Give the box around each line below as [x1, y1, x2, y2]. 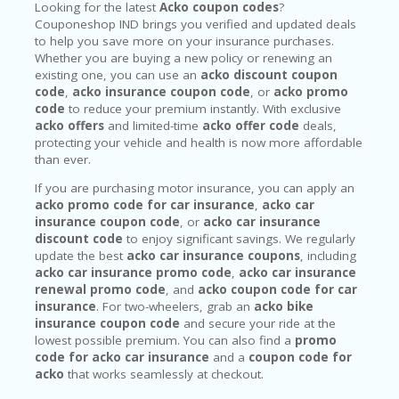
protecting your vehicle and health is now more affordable [35, 134, 362, 151]
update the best [35, 248, 126, 265]
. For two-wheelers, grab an [96, 298, 254, 315]
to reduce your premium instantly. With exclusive [65, 100, 341, 117]
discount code [35, 231, 123, 248]
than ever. [35, 151, 91, 167]
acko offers [35, 117, 104, 134]
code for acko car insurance [35, 349, 209, 366]
